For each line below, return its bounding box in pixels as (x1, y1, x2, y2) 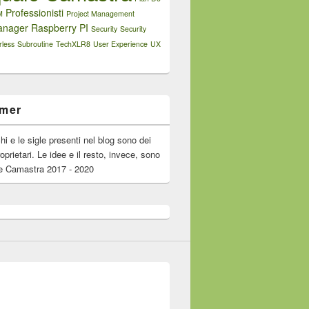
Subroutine (17, 39, 53, 49)
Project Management (66, 8, 134, 19)
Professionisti (6, 6, 63, 19)
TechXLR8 (56, 39, 90, 49)
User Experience (93, 39, 148, 49)
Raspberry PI (31, 21, 88, 34)
